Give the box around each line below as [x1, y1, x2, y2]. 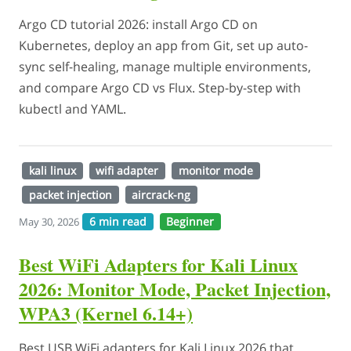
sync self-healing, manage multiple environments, [19, 57, 311, 75]
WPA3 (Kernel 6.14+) [19, 299, 193, 327]
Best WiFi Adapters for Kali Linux [19, 251, 298, 279]
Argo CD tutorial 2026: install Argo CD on [19, 15, 258, 33]
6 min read [89, 214, 147, 230]
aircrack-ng [132, 186, 191, 202]
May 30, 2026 [19, 214, 79, 229]
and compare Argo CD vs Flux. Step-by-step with [19, 78, 301, 96]
